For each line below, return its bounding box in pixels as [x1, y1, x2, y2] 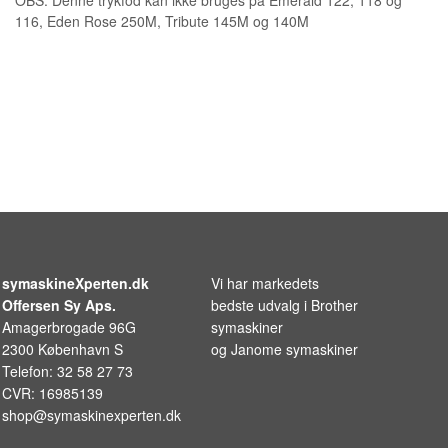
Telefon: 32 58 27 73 [2, 360, 133, 381]
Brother [311, 294, 358, 315]
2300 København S [2, 338, 123, 359]
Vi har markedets [211, 272, 319, 293]
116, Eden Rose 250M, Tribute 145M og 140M [15, 10, 309, 31]
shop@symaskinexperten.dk [2, 404, 181, 425]
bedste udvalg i [211, 294, 311, 315]
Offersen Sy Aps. [2, 294, 116, 315]
